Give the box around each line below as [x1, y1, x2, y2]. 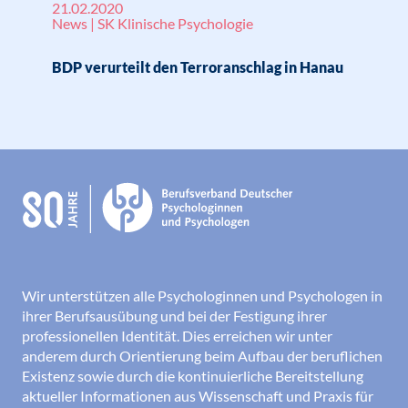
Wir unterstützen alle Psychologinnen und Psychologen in [22, 287, 382, 305]
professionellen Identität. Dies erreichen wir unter [22, 327, 332, 345]
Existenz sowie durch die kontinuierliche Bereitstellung [22, 367, 363, 385]
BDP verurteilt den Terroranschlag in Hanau [52, 58, 343, 76]
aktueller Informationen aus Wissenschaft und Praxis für [22, 387, 373, 405]
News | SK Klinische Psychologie [52, 15, 253, 32]
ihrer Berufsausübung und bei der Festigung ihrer [22, 307, 327, 325]
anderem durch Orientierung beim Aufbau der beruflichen [22, 347, 382, 365]
